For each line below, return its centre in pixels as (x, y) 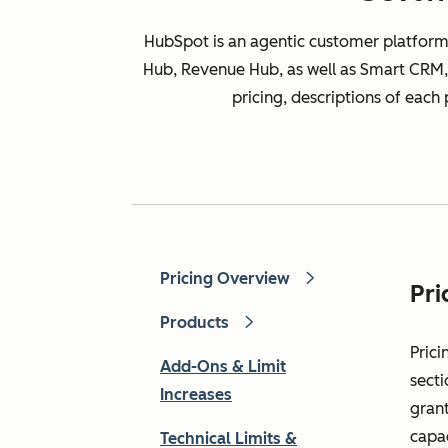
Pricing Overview (227, 278)
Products (196, 322)
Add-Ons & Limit (223, 366)
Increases (196, 394)
